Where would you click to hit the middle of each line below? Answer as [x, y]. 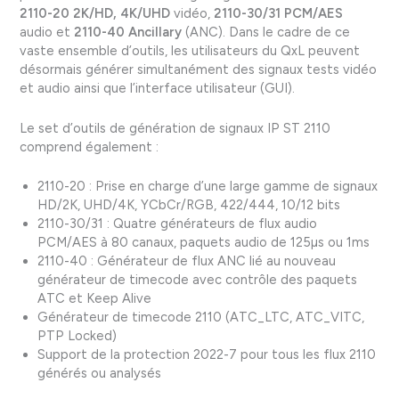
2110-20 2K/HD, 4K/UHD [95, 14]
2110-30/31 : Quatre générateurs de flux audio [178, 223]
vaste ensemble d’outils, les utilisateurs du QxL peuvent [190, 51]
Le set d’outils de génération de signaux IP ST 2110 [175, 128]
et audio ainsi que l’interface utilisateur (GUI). [158, 89]
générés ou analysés [100, 373]
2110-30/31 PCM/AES [279, 14]
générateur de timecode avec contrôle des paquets [198, 279]
